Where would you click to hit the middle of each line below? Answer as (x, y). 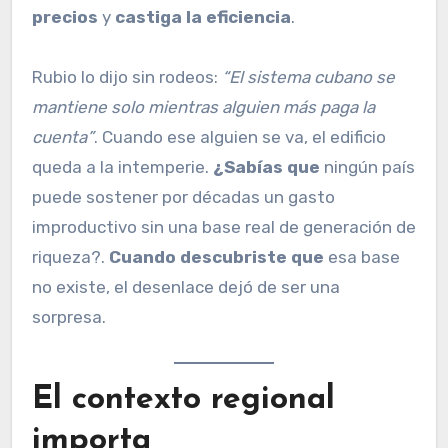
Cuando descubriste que (216, 257)
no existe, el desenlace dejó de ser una (186, 287)
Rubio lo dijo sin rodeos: (127, 77)
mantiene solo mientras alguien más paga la (203, 107)
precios (65, 17)
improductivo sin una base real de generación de (224, 227)
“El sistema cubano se (308, 77)
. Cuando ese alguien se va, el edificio (240, 137)
